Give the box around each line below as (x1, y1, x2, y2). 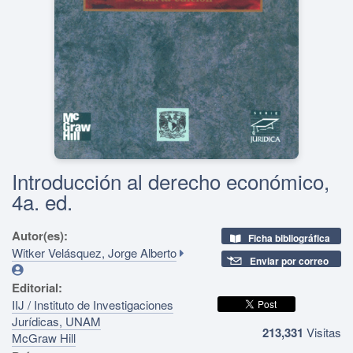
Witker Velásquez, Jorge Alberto (12, 243, 176, 261)
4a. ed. (12, 186, 72, 216)
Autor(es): (12, 226, 71, 244)
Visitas (303, 323, 341, 340)
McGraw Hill (12, 329, 76, 346)
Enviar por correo (250, 253, 329, 268)
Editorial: (12, 278, 62, 296)
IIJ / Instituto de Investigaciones (12, 295, 173, 313)
